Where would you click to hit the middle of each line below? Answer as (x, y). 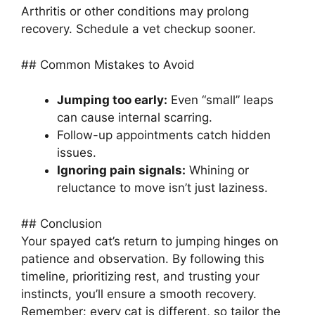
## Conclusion (62, 223)
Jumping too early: (112, 100)
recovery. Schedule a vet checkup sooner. (139, 29)
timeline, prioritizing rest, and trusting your (140, 276)
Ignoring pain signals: (121, 171)
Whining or (217, 171)
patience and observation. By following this (143, 258)
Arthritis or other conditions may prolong (135, 12)
